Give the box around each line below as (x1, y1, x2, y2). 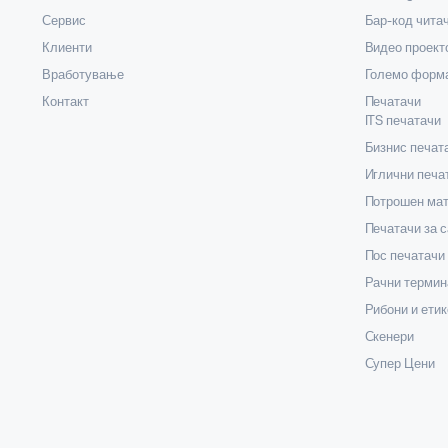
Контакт (42, 95, 89, 109)
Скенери (364, 330, 415, 344)
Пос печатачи (364, 249, 446, 263)
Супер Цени (364, 357, 436, 371)
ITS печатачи (364, 114, 442, 128)
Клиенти (42, 41, 92, 55)
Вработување (42, 68, 124, 82)
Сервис (42, 14, 86, 28)
